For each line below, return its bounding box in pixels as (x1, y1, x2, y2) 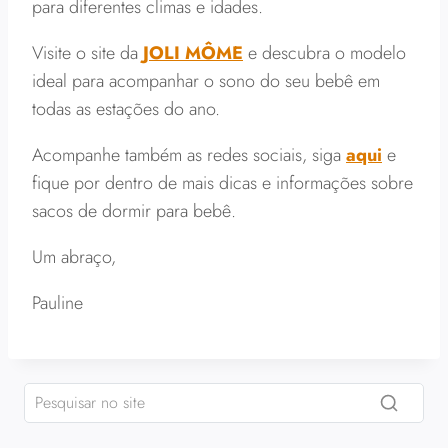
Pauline (32, 290, 83, 316)
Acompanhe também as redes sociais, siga (32, 142, 346, 168)
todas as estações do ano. (32, 96, 220, 122)
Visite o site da (32, 40, 143, 66)
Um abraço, (32, 244, 116, 270)
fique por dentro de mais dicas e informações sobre (32, 170, 413, 196)
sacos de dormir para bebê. (32, 198, 236, 224)
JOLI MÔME (143, 40, 243, 66)
